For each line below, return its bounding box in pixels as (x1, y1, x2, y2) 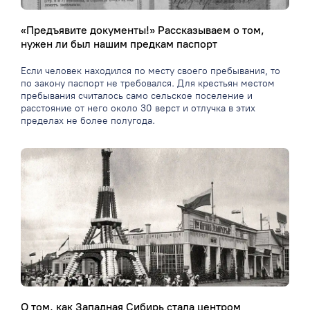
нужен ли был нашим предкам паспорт (21, 37, 217, 51)
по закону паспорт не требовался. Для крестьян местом (21, 77, 275, 90)
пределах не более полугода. (21, 115, 155, 127)
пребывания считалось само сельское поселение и (21, 90, 253, 102)
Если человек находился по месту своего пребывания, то (21, 65, 280, 77)
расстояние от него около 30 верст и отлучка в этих (21, 102, 255, 115)
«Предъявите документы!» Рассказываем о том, (21, 24, 264, 37)
